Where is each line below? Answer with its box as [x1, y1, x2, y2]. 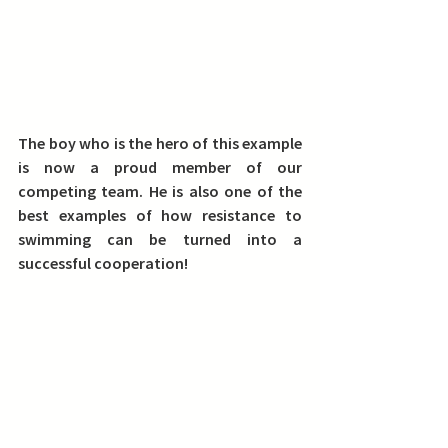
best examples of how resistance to [18, 205, 302, 225]
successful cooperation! [18, 253, 188, 273]
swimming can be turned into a [18, 229, 302, 249]
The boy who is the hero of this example [18, 133, 302, 153]
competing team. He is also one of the [18, 181, 302, 201]
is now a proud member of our [18, 157, 302, 177]
